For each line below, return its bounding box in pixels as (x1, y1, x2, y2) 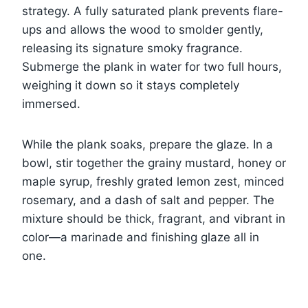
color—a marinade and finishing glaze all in (22, 230, 259, 244)
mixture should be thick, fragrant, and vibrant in (22, 211, 285, 225)
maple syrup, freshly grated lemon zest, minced (22, 174, 285, 188)
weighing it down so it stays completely (22, 78, 239, 92)
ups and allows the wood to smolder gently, (22, 22, 263, 36)
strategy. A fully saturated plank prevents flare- (22, 3, 283, 18)
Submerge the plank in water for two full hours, (22, 59, 282, 74)
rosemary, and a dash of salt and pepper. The (22, 192, 274, 207)
